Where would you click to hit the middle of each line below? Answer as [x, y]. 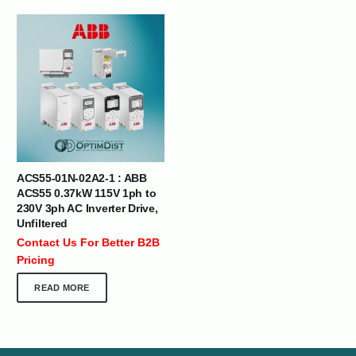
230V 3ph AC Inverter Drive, [87, 208]
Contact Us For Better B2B [88, 242]
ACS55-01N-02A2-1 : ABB [82, 178]
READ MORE [62, 287]
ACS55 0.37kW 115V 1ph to [87, 193]
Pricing [36, 259]
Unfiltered [43, 223]
